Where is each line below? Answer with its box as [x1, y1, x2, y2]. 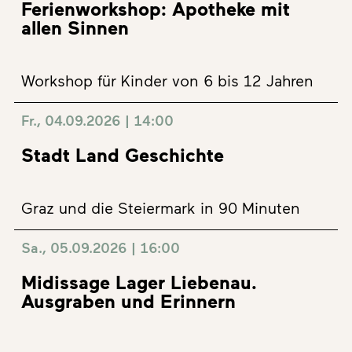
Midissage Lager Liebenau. [21, 270, 257, 293]
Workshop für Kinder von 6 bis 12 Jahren [21, 71, 313, 90]
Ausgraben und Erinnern [21, 289, 236, 312]
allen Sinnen [21, 16, 129, 38]
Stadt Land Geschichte [21, 143, 224, 166]
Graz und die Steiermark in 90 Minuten [21, 198, 300, 217]
